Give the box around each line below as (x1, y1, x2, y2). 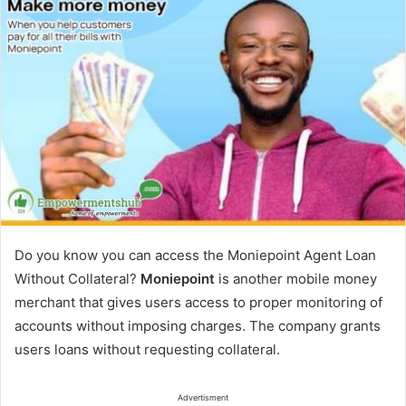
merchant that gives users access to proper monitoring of (14, 293, 382, 311)
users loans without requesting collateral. (14, 340, 280, 358)
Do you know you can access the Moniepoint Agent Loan (14, 246, 376, 264)
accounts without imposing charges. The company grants (14, 316, 381, 334)
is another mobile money (215, 269, 377, 287)
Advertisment (178, 391, 228, 402)
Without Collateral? (14, 269, 137, 287)
